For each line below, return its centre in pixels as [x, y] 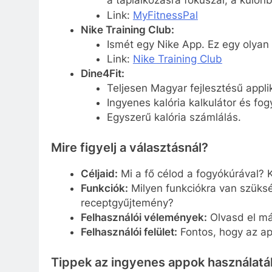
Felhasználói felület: [129, 232]
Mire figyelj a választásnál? [130, 147]
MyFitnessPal [165, 15]
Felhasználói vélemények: [144, 218]
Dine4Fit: [102, 74]
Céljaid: [99, 174]
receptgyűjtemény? [127, 203]
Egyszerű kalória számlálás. [174, 117]
